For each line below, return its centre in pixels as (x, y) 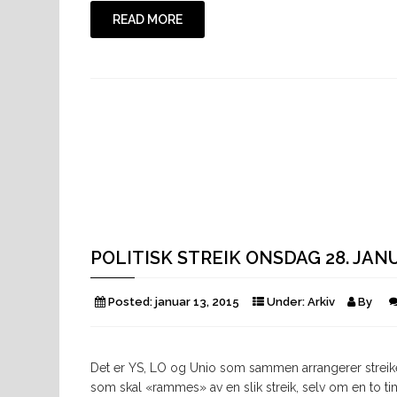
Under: (286, 302)
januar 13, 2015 (197, 302)
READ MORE (148, 20)
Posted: (130, 302)
